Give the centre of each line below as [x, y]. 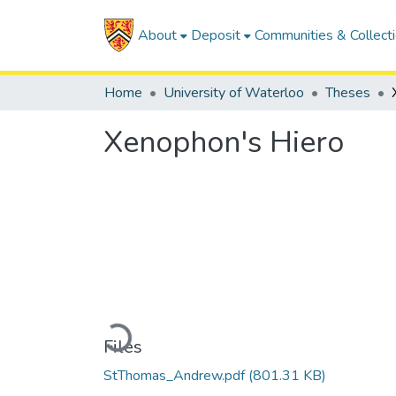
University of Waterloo [234, 93]
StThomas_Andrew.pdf [176, 375]
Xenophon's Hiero [224, 142]
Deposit [215, 35]
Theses [348, 93]
